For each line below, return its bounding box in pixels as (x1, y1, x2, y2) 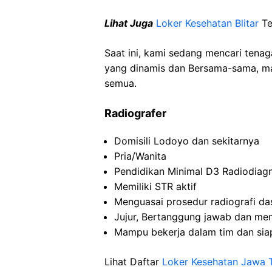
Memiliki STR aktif (114, 180, 197, 192)
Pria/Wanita (114, 150, 166, 162)
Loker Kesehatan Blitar (156, 17, 259, 29)
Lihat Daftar (104, 256, 162, 268)
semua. (104, 77, 137, 89)
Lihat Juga (104, 17, 153, 29)
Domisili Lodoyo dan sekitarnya (114, 135, 259, 147)
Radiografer (104, 107, 166, 120)
